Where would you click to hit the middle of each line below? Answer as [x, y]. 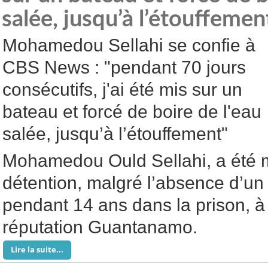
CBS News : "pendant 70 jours [124, 67]
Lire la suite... [37, 249]
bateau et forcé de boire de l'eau [132, 112]
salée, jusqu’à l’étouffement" [115, 134]
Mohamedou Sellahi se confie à [129, 45]
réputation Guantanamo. [100, 227]
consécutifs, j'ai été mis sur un [122, 89]
